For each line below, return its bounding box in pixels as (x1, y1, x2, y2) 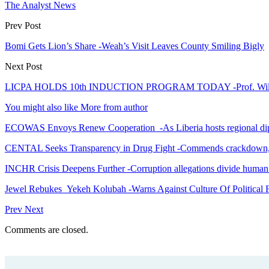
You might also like (5, 101, 78, 112)
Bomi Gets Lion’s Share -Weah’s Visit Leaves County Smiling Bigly (5, 40, 264, 51)
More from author (80, 101, 148, 112)
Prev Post (5, 20, 41, 31)
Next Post (5, 61, 42, 71)
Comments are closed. (5, 224, 88, 235)
